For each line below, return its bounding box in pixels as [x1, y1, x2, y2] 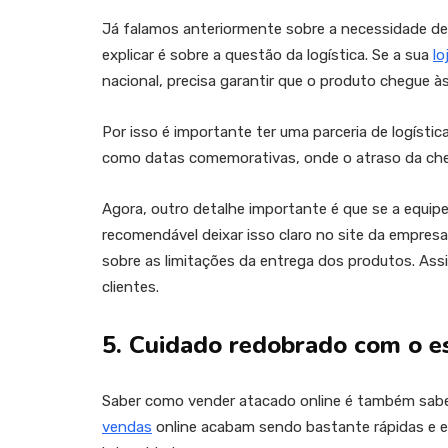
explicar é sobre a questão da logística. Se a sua [102, 46, 433, 65]
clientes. [102, 278, 159, 297]
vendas [102, 418, 152, 437]
